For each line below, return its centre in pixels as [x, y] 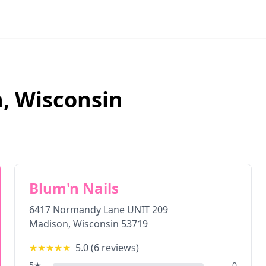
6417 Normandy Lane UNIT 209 [99, 210]
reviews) [119, 248]
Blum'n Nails [74, 188]
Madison [49, 224]
